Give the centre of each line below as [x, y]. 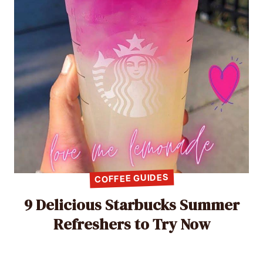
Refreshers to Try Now [131, 224]
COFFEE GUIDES [131, 178]
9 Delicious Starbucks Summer [131, 205]
